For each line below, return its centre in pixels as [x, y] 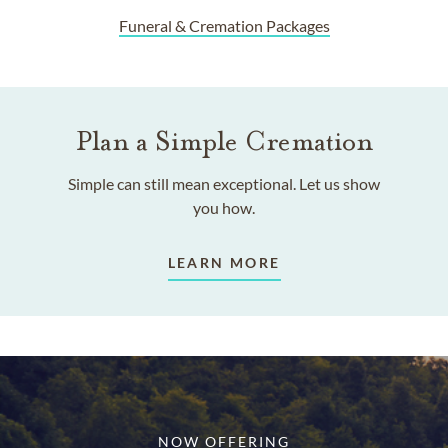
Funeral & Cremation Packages [224, 26]
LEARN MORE [224, 263]
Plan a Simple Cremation [224, 142]
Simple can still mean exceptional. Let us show [224, 184]
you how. [224, 208]
